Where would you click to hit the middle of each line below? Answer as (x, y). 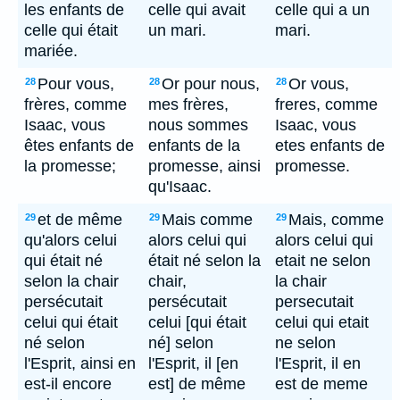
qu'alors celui (71, 240)
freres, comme (326, 104)
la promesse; (70, 166)
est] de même (197, 384)
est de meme (321, 384)
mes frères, (188, 104)
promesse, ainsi (204, 166)
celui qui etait (322, 322)
